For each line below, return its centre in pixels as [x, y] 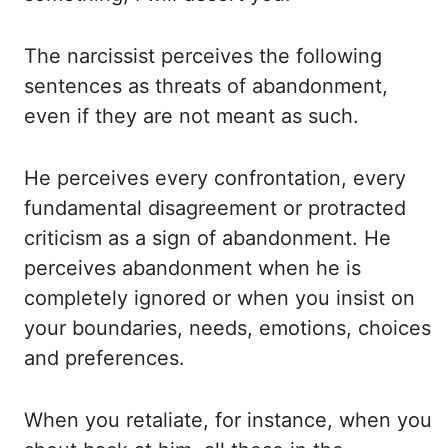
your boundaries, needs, [141, 328]
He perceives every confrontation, [188, 178]
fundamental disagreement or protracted [215, 208]
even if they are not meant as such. [191, 116]
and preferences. [104, 358]
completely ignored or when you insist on [219, 298]
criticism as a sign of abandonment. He [207, 238]
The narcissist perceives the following [203, 56]
